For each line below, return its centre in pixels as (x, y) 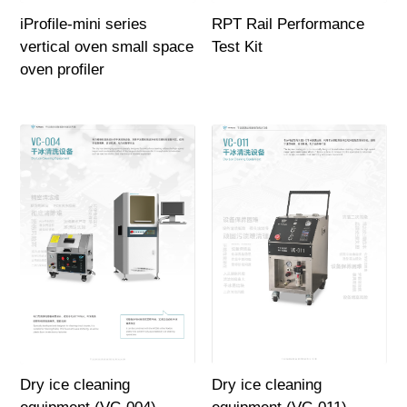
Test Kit (237, 47)
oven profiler (63, 70)
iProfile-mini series (84, 25)
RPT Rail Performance (288, 25)
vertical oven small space (107, 47)
